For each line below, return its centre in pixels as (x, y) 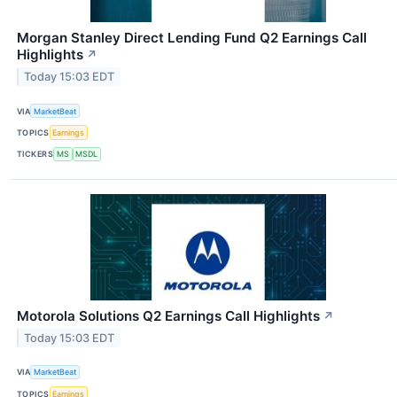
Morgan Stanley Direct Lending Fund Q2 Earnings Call (192, 38)
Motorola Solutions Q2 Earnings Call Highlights (168, 315)
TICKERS (35, 154)
